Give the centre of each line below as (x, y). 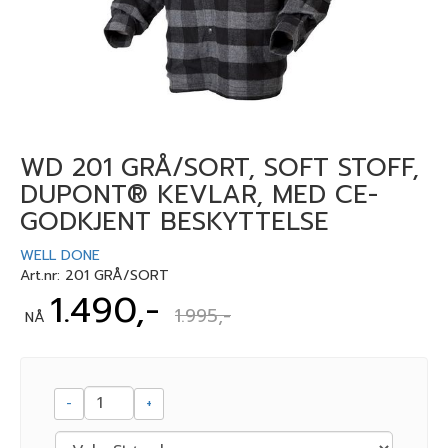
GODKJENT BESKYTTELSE (174, 222)
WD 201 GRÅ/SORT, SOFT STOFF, (219, 168)
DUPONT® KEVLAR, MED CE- (199, 195)
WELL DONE (60, 255)
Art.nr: (42, 275)
